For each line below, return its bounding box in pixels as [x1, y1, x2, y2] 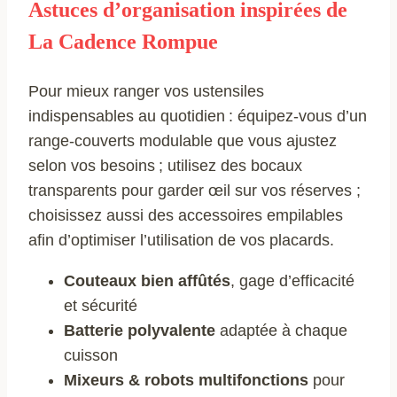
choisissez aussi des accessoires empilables [28, 206, 343, 224]
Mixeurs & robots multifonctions [64, 370, 308, 389]
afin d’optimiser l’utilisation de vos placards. [28, 230, 334, 249]
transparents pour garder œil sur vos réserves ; [28, 181, 361, 199]
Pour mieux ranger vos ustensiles [28, 82, 264, 100]
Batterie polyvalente [64, 321, 215, 339]
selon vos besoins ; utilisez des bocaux [28, 156, 302, 175]
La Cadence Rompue [28, 29, 218, 53]
